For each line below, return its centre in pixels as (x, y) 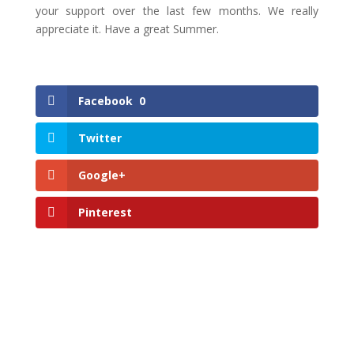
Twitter (100, 137)
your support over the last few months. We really (177, 10)
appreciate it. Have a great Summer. (127, 28)
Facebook (105, 100)
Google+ (102, 175)
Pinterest (105, 213)
